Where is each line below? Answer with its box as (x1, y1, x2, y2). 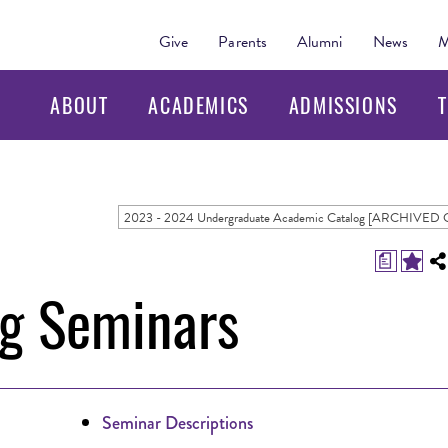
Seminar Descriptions (102, 410, 253, 436)
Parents (218, 30, 267, 54)
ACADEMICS (148, 90, 249, 120)
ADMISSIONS (288, 90, 398, 120)
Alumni (297, 30, 343, 54)
